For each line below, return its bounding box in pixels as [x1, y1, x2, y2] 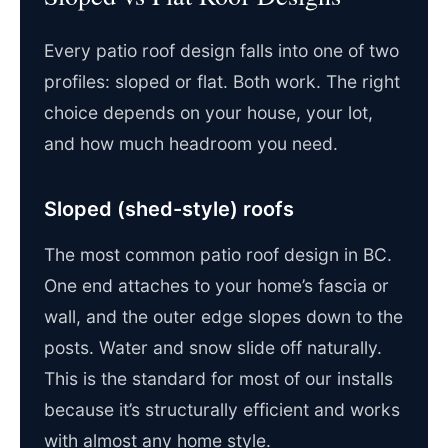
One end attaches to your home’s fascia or [44, 275, 389, 297]
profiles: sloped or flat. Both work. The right [44, 71, 400, 93]
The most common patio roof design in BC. [44, 244, 392, 266]
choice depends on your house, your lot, [44, 102, 373, 124]
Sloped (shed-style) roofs [44, 197, 294, 222]
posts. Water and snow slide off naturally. [44, 337, 382, 359]
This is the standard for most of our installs [44, 368, 393, 390]
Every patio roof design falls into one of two [44, 40, 399, 62]
